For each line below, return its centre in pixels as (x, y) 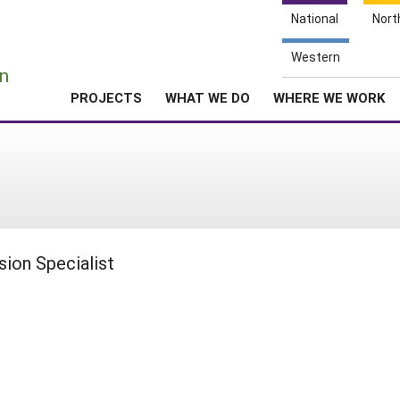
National (315, 18)
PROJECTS (106, 97)
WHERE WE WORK (329, 97)
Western (316, 57)
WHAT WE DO (208, 97)
